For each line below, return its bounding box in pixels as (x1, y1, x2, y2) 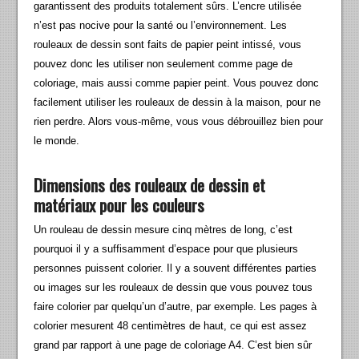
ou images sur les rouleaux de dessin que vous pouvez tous (34, 281, 313, 294)
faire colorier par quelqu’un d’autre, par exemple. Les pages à (34, 301, 317, 313)
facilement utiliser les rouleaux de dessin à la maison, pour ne (34, 96, 321, 109)
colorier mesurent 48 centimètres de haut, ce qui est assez (34, 320, 308, 333)
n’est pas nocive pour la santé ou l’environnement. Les (34, 19, 288, 32)
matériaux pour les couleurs (34, 192, 205, 218)
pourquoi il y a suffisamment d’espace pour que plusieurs (34, 243, 299, 256)
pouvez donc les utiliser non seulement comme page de (34, 58, 293, 71)
